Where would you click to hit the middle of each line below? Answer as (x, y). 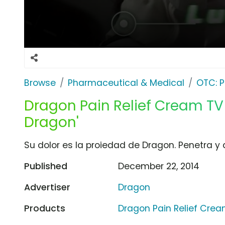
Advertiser (47, 187)
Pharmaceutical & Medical (126, 83)
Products (45, 208)
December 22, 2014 (159, 166)
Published (46, 166)
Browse (40, 83)
